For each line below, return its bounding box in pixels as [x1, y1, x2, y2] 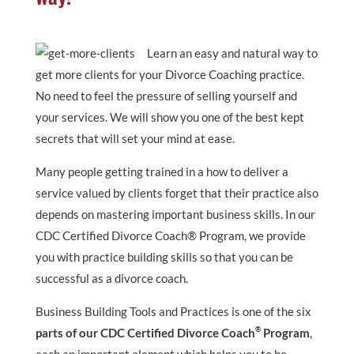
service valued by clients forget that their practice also [35, 186, 318, 200]
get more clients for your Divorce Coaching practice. [35, 67, 304, 81]
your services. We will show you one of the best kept [35, 110, 304, 124]
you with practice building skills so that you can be [35, 250, 293, 264]
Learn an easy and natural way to [146, 46, 318, 60]
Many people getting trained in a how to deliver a [35, 164, 288, 179]
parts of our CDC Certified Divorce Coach [35, 326, 255, 340]
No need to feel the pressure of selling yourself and [35, 88, 297, 103]
